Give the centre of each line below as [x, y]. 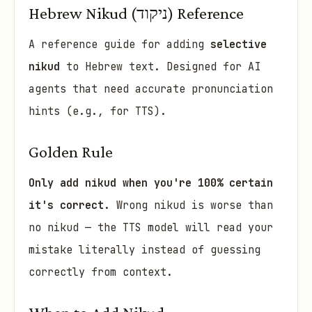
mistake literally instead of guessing [145, 250]
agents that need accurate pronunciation [151, 89]
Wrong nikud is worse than [192, 206]
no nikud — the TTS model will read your [151, 228]
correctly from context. [101, 273]
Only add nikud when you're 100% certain [151, 184]
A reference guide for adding [119, 45]
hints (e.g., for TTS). [97, 112]
